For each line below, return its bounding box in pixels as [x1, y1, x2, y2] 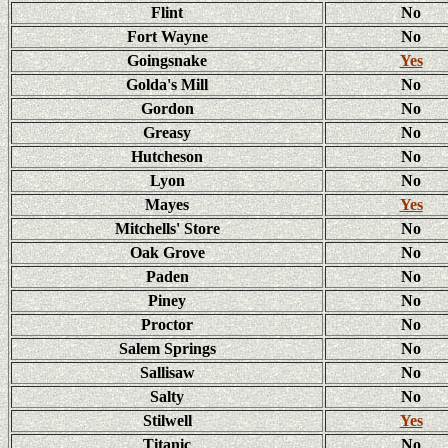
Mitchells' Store [114, 220, 220, 237]
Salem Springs [118, 340, 216, 357]
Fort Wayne [126, 28, 208, 45]
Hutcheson [131, 148, 203, 165]
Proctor [141, 316, 193, 333]
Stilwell [142, 412, 192, 429]
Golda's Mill [126, 76, 208, 93]
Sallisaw [139, 364, 195, 381]
